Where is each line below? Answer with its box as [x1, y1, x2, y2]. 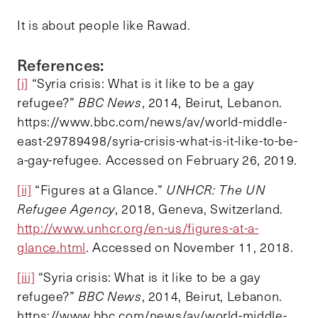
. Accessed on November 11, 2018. [86, 238, 294, 256]
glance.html [17, 238, 87, 256]
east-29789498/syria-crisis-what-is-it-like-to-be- [17, 132, 298, 150]
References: [17, 53, 104, 77]
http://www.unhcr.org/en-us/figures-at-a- [17, 219, 259, 237]
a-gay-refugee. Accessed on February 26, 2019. [17, 151, 297, 169]
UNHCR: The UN [165, 181, 265, 199]
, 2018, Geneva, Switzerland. [114, 200, 283, 218]
